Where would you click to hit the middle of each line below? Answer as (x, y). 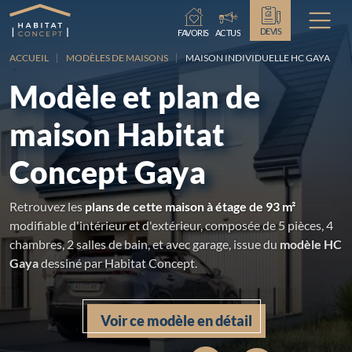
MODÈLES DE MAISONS (117, 58)
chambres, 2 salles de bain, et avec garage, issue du (145, 244)
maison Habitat (117, 134)
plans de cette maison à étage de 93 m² (190, 206)
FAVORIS (193, 33)
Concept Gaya (108, 172)
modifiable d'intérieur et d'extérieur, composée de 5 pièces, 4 (171, 225)
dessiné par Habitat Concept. (118, 263)
